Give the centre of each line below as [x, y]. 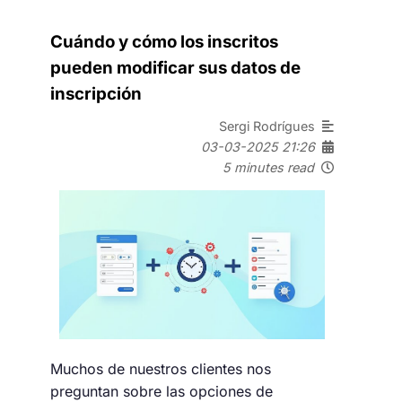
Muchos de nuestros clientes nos [161, 369]
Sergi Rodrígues [271, 126]
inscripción [96, 94]
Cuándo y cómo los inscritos [164, 42]
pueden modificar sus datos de [175, 68]
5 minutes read [268, 167]
